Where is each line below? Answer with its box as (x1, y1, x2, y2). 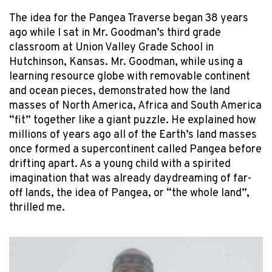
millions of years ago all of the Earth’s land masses (9, 128, 257, 143)
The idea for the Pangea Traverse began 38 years (9, 12, 248, 26)
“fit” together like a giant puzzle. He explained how (9, 114, 256, 128)
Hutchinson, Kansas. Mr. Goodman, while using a (9, 55, 243, 70)
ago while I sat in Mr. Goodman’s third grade (9, 26, 221, 41)
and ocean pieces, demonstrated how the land (9, 84, 230, 99)
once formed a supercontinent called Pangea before (9, 143, 262, 157)
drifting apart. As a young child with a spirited (9, 157, 231, 172)
